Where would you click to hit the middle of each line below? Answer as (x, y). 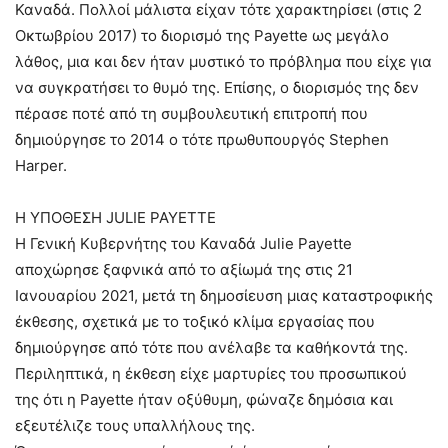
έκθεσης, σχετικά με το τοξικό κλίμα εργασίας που (195, 322)
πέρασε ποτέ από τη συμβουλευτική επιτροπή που (191, 114)
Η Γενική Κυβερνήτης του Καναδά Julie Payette (183, 244)
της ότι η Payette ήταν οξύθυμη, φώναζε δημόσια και (204, 400)
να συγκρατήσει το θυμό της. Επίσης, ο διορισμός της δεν (217, 88)
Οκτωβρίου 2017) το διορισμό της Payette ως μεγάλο (202, 36)
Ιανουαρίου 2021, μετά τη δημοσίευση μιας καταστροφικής (224, 296)
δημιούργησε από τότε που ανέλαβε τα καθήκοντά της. (211, 348)
